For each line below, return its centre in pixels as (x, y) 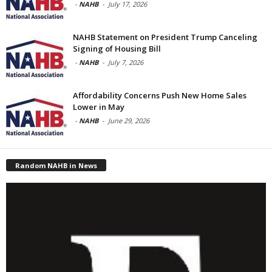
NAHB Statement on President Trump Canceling (165, 37)
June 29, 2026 (129, 120)
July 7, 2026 (126, 62)
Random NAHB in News (56, 165)
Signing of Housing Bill (117, 48)
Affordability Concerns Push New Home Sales (160, 95)
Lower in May (99, 107)
